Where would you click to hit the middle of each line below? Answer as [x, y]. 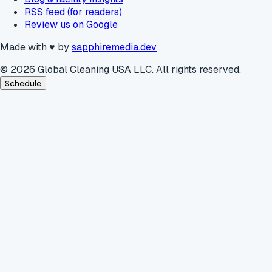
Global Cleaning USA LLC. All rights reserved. [138, 70]
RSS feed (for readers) [73, 12]
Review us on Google [71, 25]
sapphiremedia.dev [114, 47]
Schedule [23, 83]
